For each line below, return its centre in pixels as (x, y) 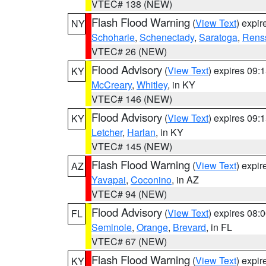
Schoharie (113, 37)
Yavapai (109, 180)
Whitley (152, 85)
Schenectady (167, 37)
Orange (152, 227)
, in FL (219, 227)
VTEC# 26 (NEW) (129, 51)
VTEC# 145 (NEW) (132, 146)
